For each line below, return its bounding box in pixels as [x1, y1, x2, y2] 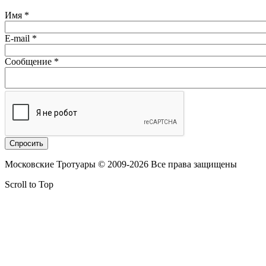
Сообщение [5, 56, 54, 67]
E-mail [5, 33, 32, 44]
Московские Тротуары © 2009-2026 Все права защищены [5, 159, 237, 170]
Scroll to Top [5, 179, 53, 190]
